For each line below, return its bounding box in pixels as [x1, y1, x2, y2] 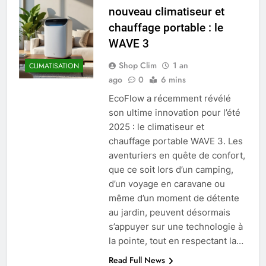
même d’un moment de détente [108, 192, 239, 204]
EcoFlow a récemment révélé [108, 92, 231, 104]
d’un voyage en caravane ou [108, 178, 225, 189]
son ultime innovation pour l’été [108, 106, 240, 118]
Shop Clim [118, 59, 157, 71]
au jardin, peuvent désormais [108, 206, 230, 218]
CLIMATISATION [29, 61, 79, 72]
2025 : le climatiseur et [108, 121, 204, 132]
